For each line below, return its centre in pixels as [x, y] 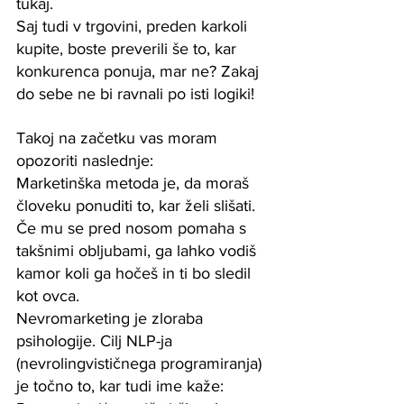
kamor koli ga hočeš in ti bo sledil [136, 274]
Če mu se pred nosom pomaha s [133, 229]
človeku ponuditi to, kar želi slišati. [138, 206]
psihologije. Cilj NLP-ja [96, 341]
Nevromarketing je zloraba [112, 319]
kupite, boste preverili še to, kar [129, 49]
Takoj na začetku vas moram [119, 138]
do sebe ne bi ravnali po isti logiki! [135, 94]
